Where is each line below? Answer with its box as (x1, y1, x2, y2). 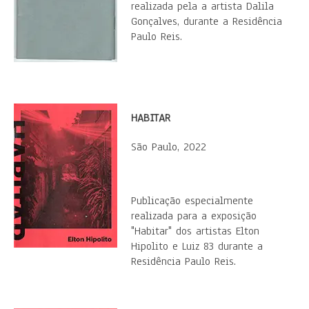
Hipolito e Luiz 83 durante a (131, 239, 263, 254)
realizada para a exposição (131, 208, 257, 223)
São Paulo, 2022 (131, 139, 206, 154)
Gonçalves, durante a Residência (131, 14, 282, 29)
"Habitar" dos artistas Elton (131, 223, 259, 239)
